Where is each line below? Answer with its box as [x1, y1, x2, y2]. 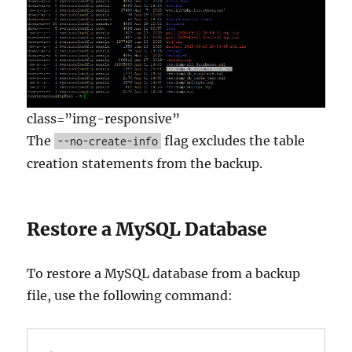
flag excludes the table [161, 133, 306, 149]
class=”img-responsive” [27, 111, 181, 127]
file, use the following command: [27, 288, 233, 304]
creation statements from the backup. [27, 156, 263, 172]
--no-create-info [57, 134, 159, 148]
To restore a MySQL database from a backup [27, 266, 301, 282]
